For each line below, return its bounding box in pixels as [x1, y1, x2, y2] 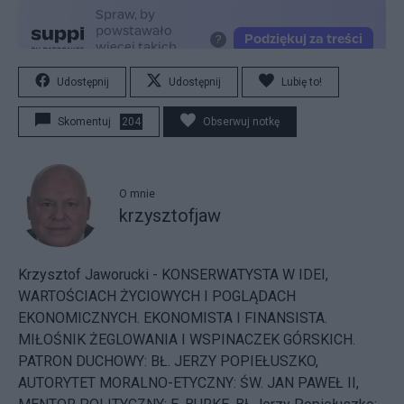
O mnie [119, 188, 155, 200]
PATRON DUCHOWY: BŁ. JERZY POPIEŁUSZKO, [18, 352, 318, 370]
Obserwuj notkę [203, 115, 280, 128]
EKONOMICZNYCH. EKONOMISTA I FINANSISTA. [18, 308, 327, 326]
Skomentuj [58, 115, 111, 128]
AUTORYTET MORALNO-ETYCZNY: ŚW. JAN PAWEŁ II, [18, 373, 359, 391]
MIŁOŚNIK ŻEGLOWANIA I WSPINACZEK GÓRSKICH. [18, 330, 355, 348]
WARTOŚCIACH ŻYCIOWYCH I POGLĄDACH [18, 287, 296, 305]
